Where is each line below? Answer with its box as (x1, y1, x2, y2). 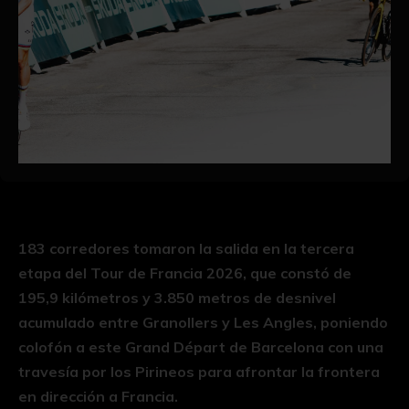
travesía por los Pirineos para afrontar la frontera (18, 362, 380, 382)
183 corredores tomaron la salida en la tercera (18, 239, 354, 258)
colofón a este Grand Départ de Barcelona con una (18, 338, 383, 357)
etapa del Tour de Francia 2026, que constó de (18, 264, 351, 283)
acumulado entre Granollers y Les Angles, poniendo (18, 313, 388, 332)
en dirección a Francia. (18, 387, 182, 406)
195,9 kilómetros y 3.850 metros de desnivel (18, 288, 336, 308)
